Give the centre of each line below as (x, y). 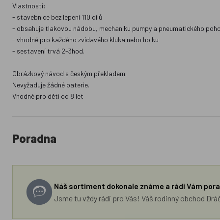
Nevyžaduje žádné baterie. (51, 85)
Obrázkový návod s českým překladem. (70, 73)
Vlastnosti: (29, 6)
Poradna (35, 138)
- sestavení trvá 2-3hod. (49, 51)
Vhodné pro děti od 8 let (48, 96)
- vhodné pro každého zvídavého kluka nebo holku (86, 40)
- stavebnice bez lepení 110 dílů (58, 17)
